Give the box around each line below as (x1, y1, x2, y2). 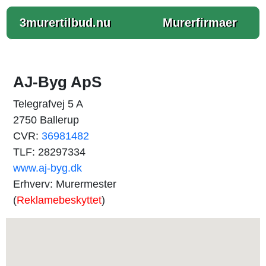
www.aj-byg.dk (13, 162, 82, 174)
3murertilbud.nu (20, 16, 110, 29)
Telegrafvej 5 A (13, 98, 83, 110)
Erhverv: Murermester (13, 178, 116, 190)
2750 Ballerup (13, 114, 79, 126)
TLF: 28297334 (13, 146, 85, 158)
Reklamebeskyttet (17, 194, 102, 206)
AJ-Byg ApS (13, 73, 102, 91)
